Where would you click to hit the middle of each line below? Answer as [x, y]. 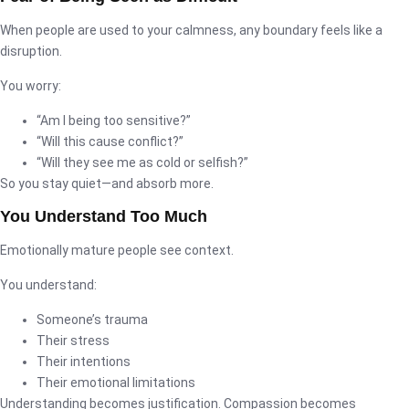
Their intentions [84, 361]
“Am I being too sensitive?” [114, 120]
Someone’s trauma [92, 319]
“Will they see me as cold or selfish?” [142, 162]
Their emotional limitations [116, 382]
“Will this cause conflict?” [110, 141]
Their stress [73, 340]
